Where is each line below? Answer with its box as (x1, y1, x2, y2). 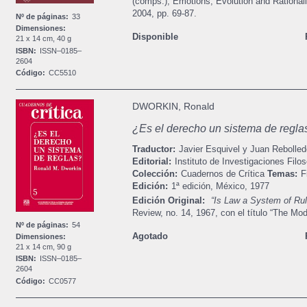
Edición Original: (132, 195, 205, 206)
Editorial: (132, 156, 171, 167)
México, (215, 181, 247, 192)
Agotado (132, 231, 168, 242)
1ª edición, (171, 181, 213, 192)
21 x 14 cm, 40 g (16, 34, 72, 43)
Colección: (132, 169, 177, 180)
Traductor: (132, 144, 175, 155)
